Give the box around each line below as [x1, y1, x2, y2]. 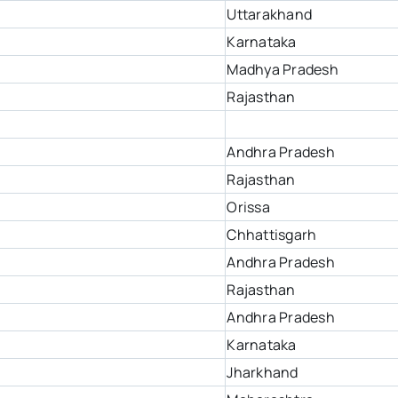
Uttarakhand [227, 4, 313, 25]
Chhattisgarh [227, 225, 317, 245]
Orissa [227, 197, 270, 218]
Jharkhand [227, 362, 298, 383]
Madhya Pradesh [227, 60, 338, 80]
